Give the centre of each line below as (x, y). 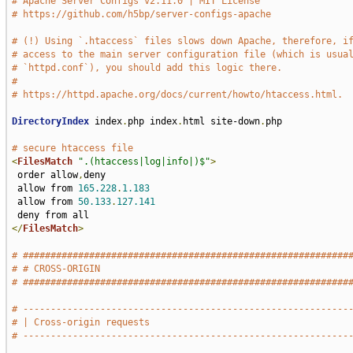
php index (152, 121)
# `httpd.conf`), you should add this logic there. (147, 68)
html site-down (221, 121)
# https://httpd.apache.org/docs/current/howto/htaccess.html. (177, 95)
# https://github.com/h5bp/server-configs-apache (141, 14)
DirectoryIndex (50, 121)
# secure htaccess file (72, 148)
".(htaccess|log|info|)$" (144, 162)
